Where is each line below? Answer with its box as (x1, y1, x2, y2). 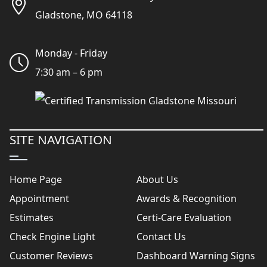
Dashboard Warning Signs (136, 249, 255, 263)
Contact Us (136, 230, 186, 244)
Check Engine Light (10, 230, 95, 244)
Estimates (10, 211, 54, 225)
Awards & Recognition (136, 192, 237, 206)
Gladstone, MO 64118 (35, 8, 133, 22)
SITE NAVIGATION (10, 131, 112, 148)
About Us (136, 173, 178, 187)
